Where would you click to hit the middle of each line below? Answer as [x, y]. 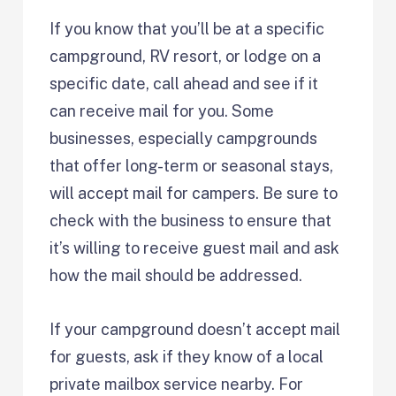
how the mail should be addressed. [176, 276]
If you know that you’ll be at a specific [187, 29]
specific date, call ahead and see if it [184, 84]
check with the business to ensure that [191, 221]
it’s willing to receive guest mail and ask [195, 248]
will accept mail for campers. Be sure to [194, 194]
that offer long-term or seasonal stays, [192, 166]
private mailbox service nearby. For [177, 385]
